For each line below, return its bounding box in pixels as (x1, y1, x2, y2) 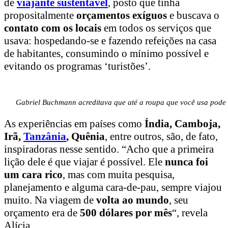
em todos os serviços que (101, 22, 211, 35)
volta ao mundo (96, 194, 169, 207)
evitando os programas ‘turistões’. (4, 60, 151, 73)
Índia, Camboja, (145, 118, 220, 130)
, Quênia (66, 130, 105, 143)
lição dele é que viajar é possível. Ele (4, 156, 165, 168)
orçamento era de (4, 207, 80, 219)
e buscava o (167, 9, 219, 22)
